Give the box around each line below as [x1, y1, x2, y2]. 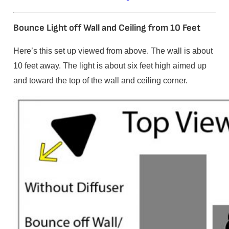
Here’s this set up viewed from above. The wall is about [13, 46, 213, 56]
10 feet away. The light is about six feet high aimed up [13, 61, 207, 71]
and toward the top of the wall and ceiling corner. [13, 76, 188, 85]
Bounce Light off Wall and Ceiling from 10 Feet [13, 22, 200, 34]
